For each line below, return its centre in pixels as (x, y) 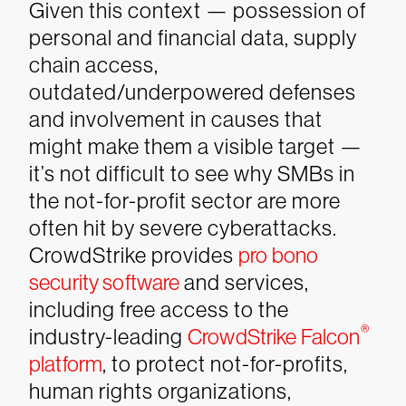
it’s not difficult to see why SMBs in (192, 174)
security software (105, 282)
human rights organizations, (160, 391)
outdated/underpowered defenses (193, 92)
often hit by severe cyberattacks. (183, 228)
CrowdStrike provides (134, 255)
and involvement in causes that (176, 119)
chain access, (94, 65)
